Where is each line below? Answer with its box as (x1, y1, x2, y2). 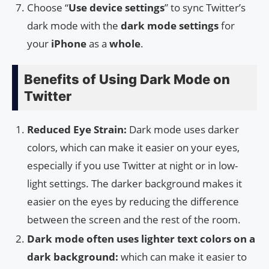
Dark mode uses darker (129, 122, 239, 137)
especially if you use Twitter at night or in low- (27, 159, 238, 173)
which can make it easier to (118, 250, 247, 264)
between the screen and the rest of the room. (27, 213, 241, 227)
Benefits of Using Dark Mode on (24, 71, 230, 88)
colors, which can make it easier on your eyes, (27, 141, 240, 155)
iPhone (51, 37, 86, 51)
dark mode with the (27, 19, 121, 33)
